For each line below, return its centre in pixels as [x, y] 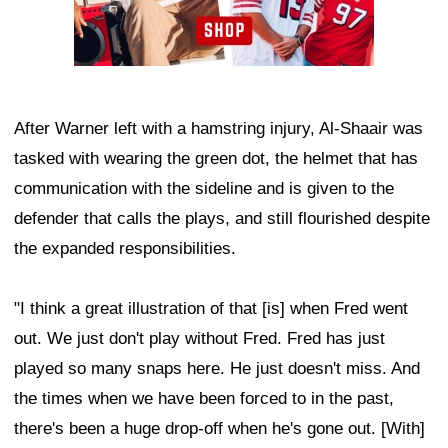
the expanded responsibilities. [125, 249]
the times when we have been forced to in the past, [204, 399]
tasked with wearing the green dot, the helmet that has [216, 159]
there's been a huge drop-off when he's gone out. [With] [219, 429]
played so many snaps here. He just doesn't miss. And [217, 369]
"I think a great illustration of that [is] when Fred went [211, 309]
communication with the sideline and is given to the [204, 189]
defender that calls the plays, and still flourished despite [222, 219]
